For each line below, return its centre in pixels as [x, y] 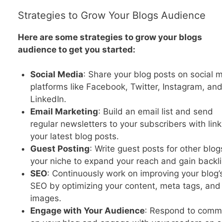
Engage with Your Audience [87, 211]
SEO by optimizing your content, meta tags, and [125, 186]
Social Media [57, 75]
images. [46, 198]
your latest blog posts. [75, 137]
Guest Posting [60, 149]
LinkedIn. [48, 99]
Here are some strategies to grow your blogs [110, 37]
